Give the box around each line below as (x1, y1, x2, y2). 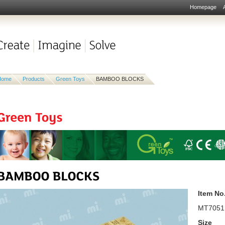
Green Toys (56, 76, 85, 82)
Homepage (190, 4, 216, 10)
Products (23, 76, 45, 82)
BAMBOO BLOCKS (96, 76, 144, 82)
